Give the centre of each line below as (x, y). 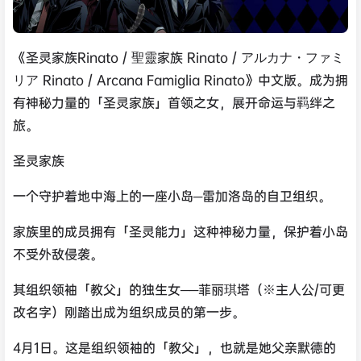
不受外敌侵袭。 (58, 254)
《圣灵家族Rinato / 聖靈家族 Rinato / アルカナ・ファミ (178, 57)
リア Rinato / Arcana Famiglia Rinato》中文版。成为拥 (180, 80)
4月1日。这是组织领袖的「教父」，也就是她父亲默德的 (174, 347)
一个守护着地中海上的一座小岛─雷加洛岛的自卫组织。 (172, 196)
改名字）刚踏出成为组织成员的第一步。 (129, 312)
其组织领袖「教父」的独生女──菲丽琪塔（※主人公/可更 (179, 289)
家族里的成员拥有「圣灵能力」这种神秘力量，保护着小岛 (180, 231)
